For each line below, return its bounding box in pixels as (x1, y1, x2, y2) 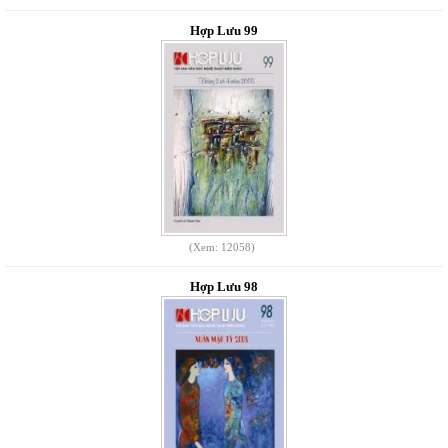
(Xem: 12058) (188, 241, 255, 253)
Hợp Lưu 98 (190, 279, 258, 294)
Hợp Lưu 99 (190, 23, 258, 38)
